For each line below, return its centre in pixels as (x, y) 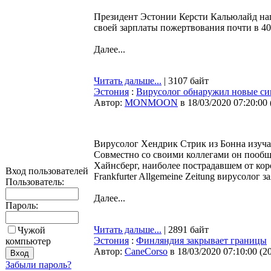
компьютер (28, 241)
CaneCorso (146, 251)
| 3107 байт (185, 81)
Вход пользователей (47, 171)
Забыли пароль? (38, 265)
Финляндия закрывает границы (201, 240)
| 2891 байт (185, 230)
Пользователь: (35, 182)
